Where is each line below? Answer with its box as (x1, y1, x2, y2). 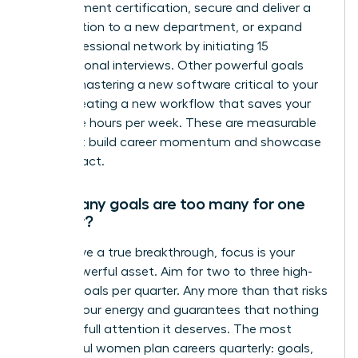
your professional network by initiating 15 (30, 39, 268, 53)
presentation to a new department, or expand (30, 20, 302, 34)
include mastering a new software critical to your (30, 78, 318, 91)
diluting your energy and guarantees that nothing (30, 303, 319, 316)
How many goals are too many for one (30, 195, 305, 212)
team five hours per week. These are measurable (30, 116, 316, 129)
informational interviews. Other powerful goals (30, 58, 304, 72)
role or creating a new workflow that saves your (30, 97, 311, 110)
